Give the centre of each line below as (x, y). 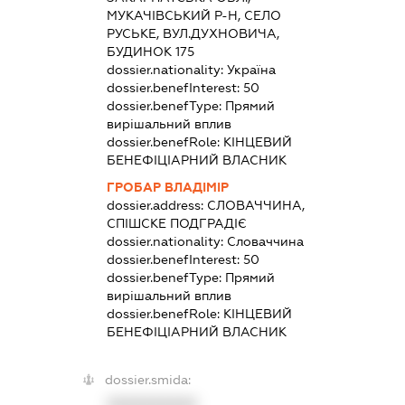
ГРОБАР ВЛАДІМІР (167, 188)
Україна (251, 70)
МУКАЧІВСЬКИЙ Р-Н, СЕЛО (193, 16)
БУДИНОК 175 (150, 52)
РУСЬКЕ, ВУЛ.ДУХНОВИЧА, (193, 34)
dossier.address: (156, 206)
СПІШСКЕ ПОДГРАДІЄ (176, 224)
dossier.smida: (147, 380)
